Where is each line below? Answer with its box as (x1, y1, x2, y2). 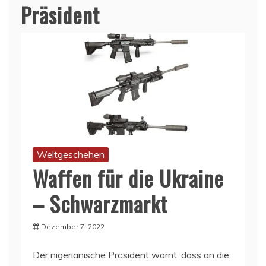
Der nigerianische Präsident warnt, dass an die (33, 248, 229, 261)
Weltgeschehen (37, 148, 104, 160)
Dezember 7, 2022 (41, 221, 104, 231)
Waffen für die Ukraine (33, 161, 224, 194)
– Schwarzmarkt (33, 187, 167, 219)
